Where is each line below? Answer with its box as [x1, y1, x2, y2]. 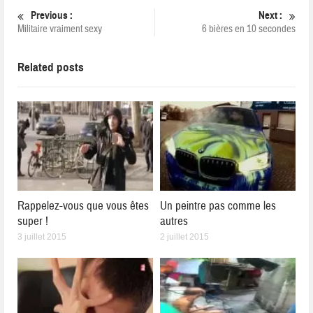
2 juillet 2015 [160, 231, 209, 242]
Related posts [17, 60, 85, 75]
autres [160, 213, 188, 228]
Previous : [31, 9, 73, 22]
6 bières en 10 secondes [201, 22, 296, 36]
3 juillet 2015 [17, 231, 67, 242]
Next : [258, 9, 282, 22]
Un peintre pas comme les [160, 198, 276, 213]
